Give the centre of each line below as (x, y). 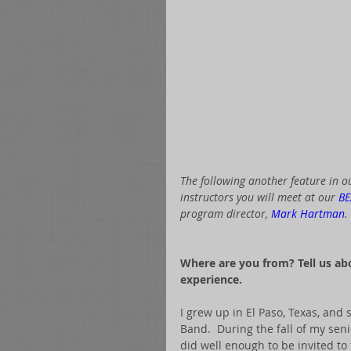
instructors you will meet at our (259, 197)
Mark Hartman (308, 214)
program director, (226, 214)
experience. (211, 280)
